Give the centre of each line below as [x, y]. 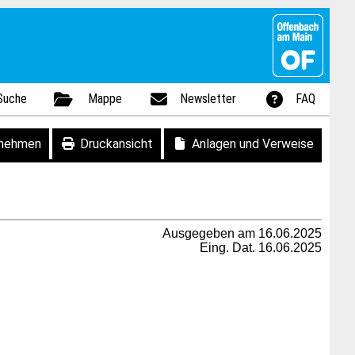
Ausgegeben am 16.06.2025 [242, 233]
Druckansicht [116, 144]
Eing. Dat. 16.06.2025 [261, 248]
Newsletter [208, 99]
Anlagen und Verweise [253, 144]
